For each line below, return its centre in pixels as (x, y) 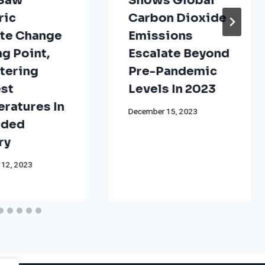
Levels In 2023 (172, 89)
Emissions (160, 35)
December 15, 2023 (163, 112)
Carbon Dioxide (177, 18)
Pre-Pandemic (172, 71)
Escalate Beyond (179, 53)
